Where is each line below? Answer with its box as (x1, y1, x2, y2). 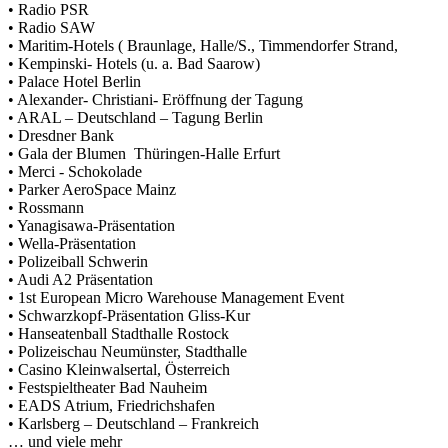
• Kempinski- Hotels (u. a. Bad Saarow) (8, 54, 260, 72)
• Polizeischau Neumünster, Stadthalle (8, 342, 247, 360)
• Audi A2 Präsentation (8, 270, 153, 288)
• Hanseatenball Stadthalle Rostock (8, 324, 229, 342)
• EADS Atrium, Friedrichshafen (8, 396, 215, 414)
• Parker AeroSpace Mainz (8, 180, 176, 198)
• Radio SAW (8, 18, 95, 36)
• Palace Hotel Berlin (8, 72, 141, 90)
